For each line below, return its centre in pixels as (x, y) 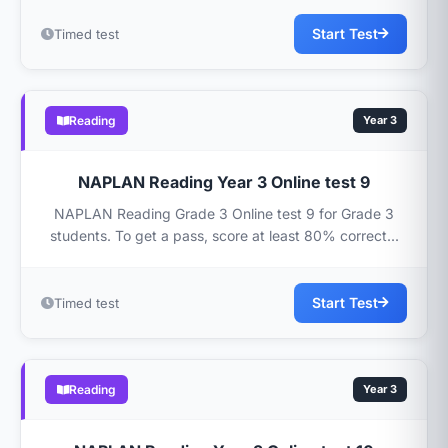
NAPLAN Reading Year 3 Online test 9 (224, 182)
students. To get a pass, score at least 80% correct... (224, 235)
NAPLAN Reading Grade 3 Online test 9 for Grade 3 (224, 213)
